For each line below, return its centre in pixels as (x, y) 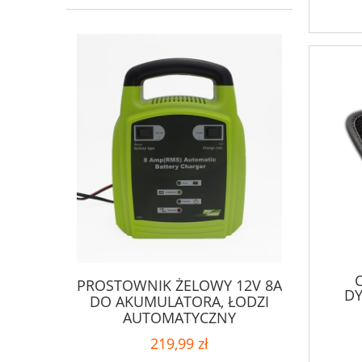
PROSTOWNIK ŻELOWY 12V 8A (179, 285)
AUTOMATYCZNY (179, 317)
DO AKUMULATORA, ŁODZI (179, 301)
